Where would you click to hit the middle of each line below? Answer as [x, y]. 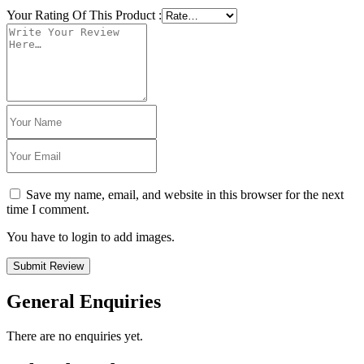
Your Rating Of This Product [82, 15]
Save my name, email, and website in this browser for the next [185, 195]
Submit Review [48, 266]
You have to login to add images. [91, 237]
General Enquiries [84, 302]
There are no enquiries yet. [75, 336]
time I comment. [48, 210]
